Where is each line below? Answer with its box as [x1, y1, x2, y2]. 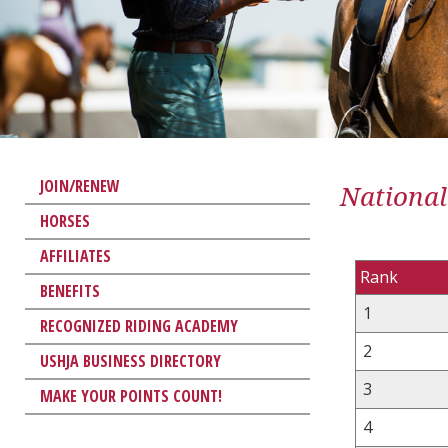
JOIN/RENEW [40, 174, 120, 197]
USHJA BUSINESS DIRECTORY [40, 349, 221, 372]
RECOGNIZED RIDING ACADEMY [40, 314, 238, 337]
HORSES [40, 209, 90, 232]
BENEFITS [40, 279, 100, 302]
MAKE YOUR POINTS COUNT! [40, 384, 222, 407]
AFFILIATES [40, 244, 111, 267]
